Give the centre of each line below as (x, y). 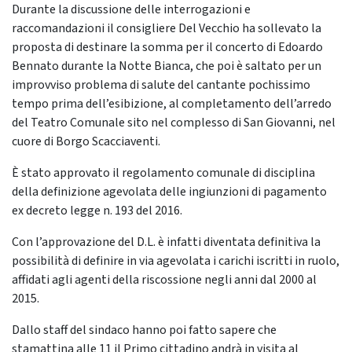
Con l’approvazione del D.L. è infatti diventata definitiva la (166, 242)
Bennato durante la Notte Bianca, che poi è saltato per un (167, 66)
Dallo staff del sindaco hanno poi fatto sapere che (144, 330)
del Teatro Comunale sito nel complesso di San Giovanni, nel (174, 123)
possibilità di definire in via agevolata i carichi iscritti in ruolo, (176, 261)
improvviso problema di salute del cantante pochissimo (161, 85)
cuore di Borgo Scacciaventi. (86, 141)
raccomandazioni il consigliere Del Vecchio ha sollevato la (167, 28)
